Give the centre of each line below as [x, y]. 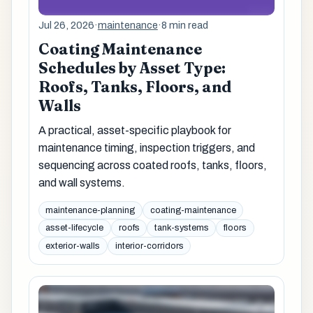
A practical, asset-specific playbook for [134, 130]
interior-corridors [149, 246]
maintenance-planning [90, 210]
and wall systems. [81, 182]
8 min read [184, 26]
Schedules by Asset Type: [132, 68]
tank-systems [181, 228]
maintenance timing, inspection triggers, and [146, 147]
